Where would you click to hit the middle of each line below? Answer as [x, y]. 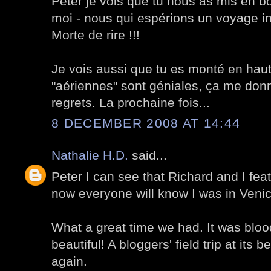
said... [148, 155]
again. [69, 261]
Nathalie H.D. [90, 155]
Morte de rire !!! [96, 34]
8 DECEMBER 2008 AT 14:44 [146, 123]
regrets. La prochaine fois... [131, 102]
